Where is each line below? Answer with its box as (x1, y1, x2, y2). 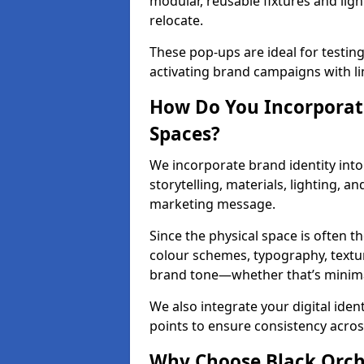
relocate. (149, 11, 203, 29)
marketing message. (149, 195, 275, 213)
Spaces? (149, 121, 220, 146)
